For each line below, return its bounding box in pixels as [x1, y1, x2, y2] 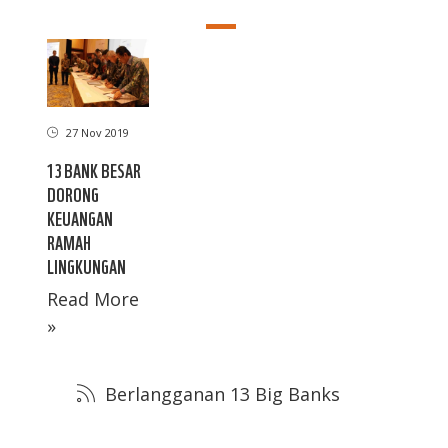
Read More [47, 286, 139, 311]
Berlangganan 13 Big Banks [100, 381, 340, 406]
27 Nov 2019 [63, 124, 129, 140]
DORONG [47, 180, 99, 206]
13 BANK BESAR [47, 156, 141, 182]
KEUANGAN [47, 204, 113, 230]
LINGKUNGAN [47, 252, 126, 278]
